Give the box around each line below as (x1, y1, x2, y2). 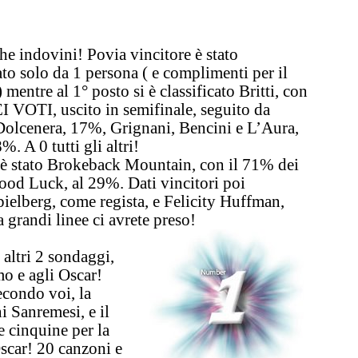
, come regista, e (52, 191, 164, 210)
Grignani (110, 117, 171, 137)
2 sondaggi (35, 246, 110, 265)
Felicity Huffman (164, 191, 280, 210)
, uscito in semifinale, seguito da (53, 99, 270, 118)
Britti (239, 81, 275, 100)
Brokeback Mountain (47, 154, 192, 173)
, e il (81, 301, 109, 320)
